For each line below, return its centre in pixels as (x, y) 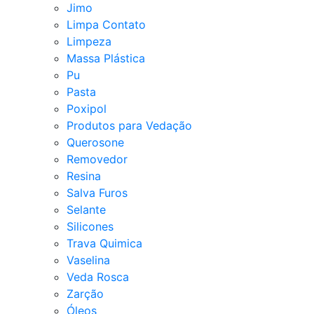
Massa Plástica (106, 58)
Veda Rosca (98, 277)
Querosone (95, 142)
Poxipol (87, 108)
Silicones (90, 226)
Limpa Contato (106, 24)
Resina (84, 176)
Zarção (85, 293)
